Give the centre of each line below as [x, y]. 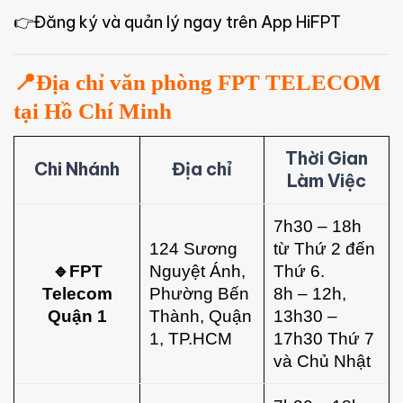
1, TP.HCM [191, 338]
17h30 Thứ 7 [324, 338]
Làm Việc [327, 180]
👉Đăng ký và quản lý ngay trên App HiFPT [177, 22]
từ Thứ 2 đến [324, 248]
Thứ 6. [299, 270]
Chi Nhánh [77, 169]
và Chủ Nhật [322, 360]
